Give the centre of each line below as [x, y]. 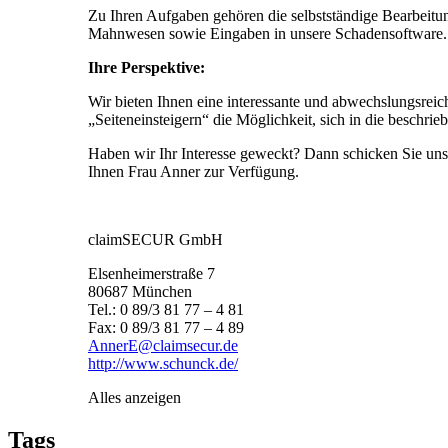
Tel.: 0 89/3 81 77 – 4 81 [166, 309]
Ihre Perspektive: [146, 67]
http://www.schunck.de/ [163, 363]
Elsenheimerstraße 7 [151, 273]
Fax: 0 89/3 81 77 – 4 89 [166, 327]
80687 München [140, 291]
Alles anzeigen [134, 397]
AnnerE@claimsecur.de [163, 345]
